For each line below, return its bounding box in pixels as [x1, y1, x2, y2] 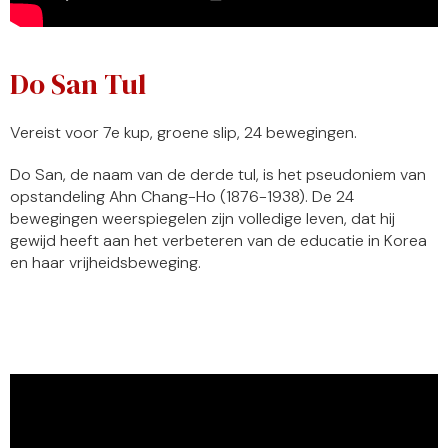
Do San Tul [10, 64, 146, 105]
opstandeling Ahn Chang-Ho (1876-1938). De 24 [10, 186, 354, 208]
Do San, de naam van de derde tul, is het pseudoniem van [10, 164, 426, 186]
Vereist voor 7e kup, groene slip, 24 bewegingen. [10, 122, 357, 144]
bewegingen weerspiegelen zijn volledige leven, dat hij [10, 208, 395, 230]
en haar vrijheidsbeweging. [10, 252, 201, 274]
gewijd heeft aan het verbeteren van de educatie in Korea [10, 230, 427, 252]
